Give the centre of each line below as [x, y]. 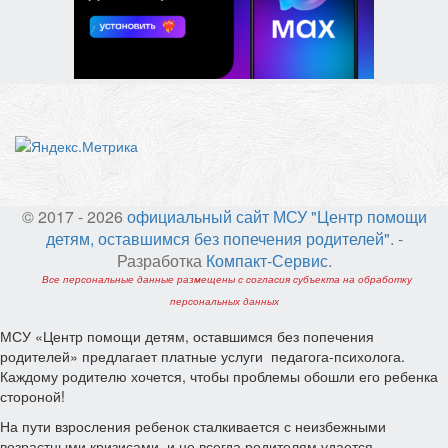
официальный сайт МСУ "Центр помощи [276, 217]
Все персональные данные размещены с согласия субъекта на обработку [226, 279]
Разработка [161, 261]
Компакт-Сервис [266, 261]
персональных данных [224, 301]
